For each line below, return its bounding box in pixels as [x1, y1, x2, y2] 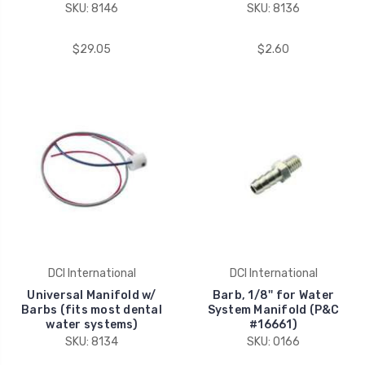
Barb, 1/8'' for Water [212, 288, 335, 302]
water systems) [46, 317, 138, 332]
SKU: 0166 [247, 334, 300, 349]
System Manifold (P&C [207, 302, 340, 317]
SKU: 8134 [65, 334, 118, 349]
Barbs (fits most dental [21, 302, 162, 317]
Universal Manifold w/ [27, 288, 156, 302]
